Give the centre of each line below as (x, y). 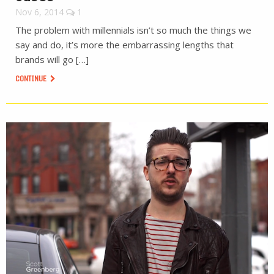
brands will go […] (52, 59)
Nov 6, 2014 (39, 12)
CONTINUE (32, 79)
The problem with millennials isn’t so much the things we (133, 30)
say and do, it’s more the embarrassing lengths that (124, 45)
